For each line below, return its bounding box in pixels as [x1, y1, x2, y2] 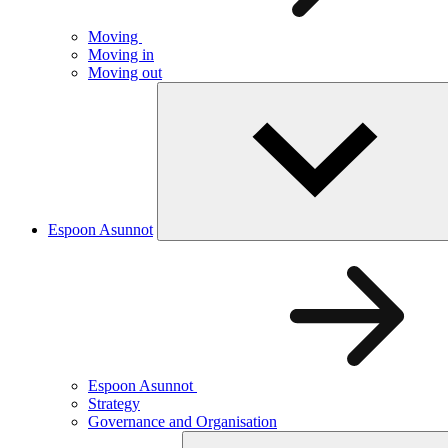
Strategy [88, 394, 140, 412]
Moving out [88, 63, 162, 81]
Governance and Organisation [88, 412, 277, 430]
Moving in [88, 45, 154, 63]
